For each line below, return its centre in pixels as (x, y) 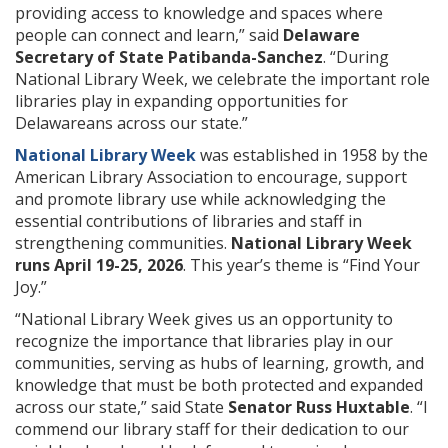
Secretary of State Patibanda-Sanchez (169, 57)
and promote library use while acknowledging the (200, 199)
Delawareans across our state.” (131, 123)
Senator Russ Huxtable (319, 407)
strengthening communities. (123, 243)
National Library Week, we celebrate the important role (222, 79)
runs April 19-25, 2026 (99, 265)
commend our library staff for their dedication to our (212, 429)
